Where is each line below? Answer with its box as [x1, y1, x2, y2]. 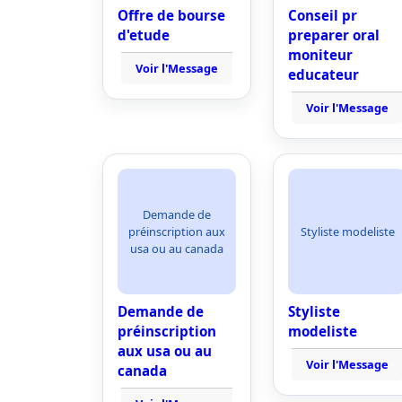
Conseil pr [288, 6, 357, 24]
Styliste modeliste [300, 223, 395, 240]
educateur [288, 66, 359, 83]
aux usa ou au [118, 342, 212, 360]
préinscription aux [128, 223, 225, 240]
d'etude [118, 26, 170, 44]
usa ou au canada [130, 240, 223, 257]
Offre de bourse [118, 6, 225, 24]
